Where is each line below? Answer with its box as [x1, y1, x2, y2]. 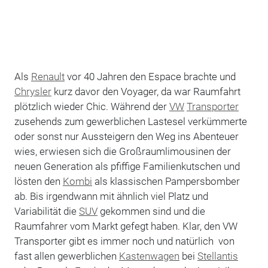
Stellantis [197, 249, 238, 262]
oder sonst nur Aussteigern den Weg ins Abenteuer [14, 130, 239, 142]
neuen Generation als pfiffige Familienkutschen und [14, 160, 240, 172]
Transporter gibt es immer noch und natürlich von [14, 234, 234, 247]
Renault [31, 70, 65, 83]
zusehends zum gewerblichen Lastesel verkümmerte [14, 115, 247, 127]
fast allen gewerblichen [14, 249, 119, 262]
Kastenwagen [118, 249, 179, 262]
